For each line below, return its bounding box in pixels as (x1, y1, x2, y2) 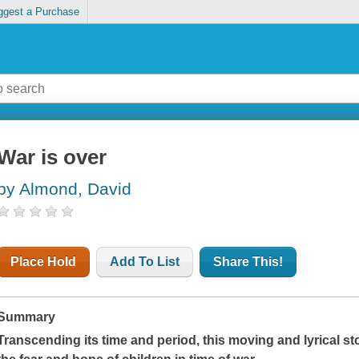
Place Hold (10, 255, 77, 269)
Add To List (110, 255, 180, 269)
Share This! (213, 255, 284, 269)
